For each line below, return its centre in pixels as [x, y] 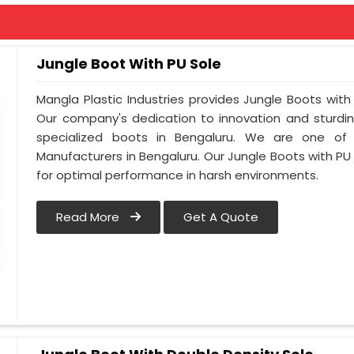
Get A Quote [221, 217]
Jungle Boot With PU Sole [129, 64]
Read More [90, 217]
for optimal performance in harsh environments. [178, 175]
